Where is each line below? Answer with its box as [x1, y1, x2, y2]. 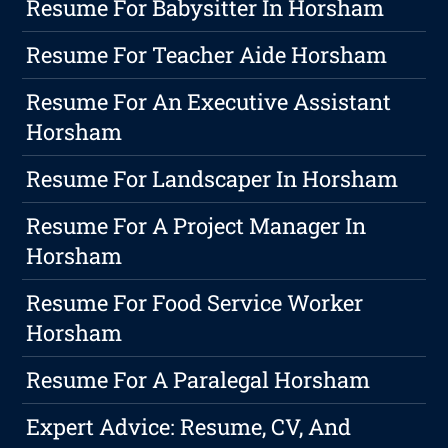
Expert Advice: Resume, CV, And [26, 412, 352, 442]
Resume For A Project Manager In [26, 211, 367, 241]
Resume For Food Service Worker [26, 288, 364, 318]
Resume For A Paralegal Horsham [26, 365, 371, 395]
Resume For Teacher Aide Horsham [26, 40, 388, 70]
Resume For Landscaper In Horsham [26, 164, 399, 194]
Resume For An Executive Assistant [26, 87, 392, 117]
